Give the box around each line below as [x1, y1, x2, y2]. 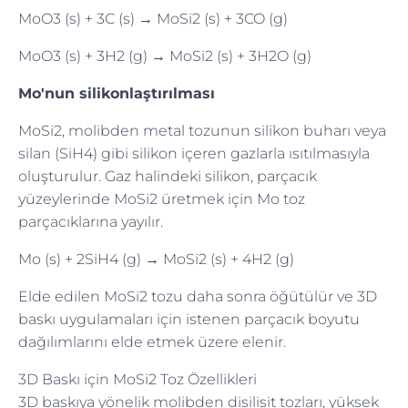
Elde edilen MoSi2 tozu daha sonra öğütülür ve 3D [18, 287, 377, 305]
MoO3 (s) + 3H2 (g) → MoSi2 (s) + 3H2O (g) [18, 46, 311, 65]
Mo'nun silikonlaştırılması [18, 84, 215, 102]
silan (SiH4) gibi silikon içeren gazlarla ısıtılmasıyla [18, 144, 370, 162]
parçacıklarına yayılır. [18, 212, 163, 230]
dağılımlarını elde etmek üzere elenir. [18, 332, 286, 351]
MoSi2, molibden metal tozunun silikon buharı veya [18, 121, 386, 139]
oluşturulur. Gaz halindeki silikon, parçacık [18, 167, 317, 185]
